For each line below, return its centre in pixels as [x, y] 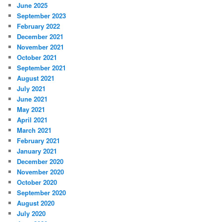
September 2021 [42, 68]
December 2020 [40, 162]
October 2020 [37, 182]
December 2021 [40, 37]
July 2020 [31, 214]
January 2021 [37, 151]
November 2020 [41, 172]
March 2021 [34, 130]
